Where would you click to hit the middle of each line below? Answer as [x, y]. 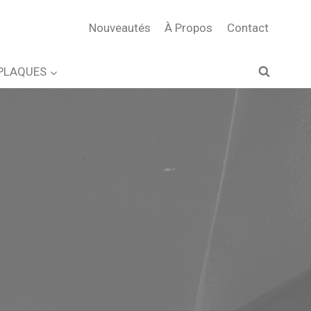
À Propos [189, 27]
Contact [247, 27]
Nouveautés [120, 27]
